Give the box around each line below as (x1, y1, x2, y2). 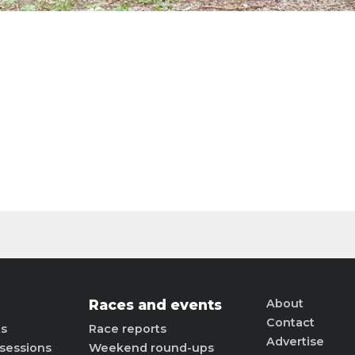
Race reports (89, 322, 166, 336)
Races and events (89, 296, 222, 313)
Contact (266, 315, 315, 330)
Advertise (266, 334, 324, 349)
